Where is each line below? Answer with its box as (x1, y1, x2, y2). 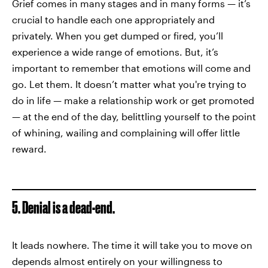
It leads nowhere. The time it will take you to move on (12, 239, 252, 251)
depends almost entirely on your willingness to (12, 255, 223, 267)
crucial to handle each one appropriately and (12, 14, 215, 25)
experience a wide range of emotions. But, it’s (12, 46, 218, 57)
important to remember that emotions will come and (12, 62, 251, 74)
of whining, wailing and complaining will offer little (12, 127, 240, 138)
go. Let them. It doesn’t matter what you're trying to (12, 78, 246, 90)
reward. (12, 143, 47, 154)
